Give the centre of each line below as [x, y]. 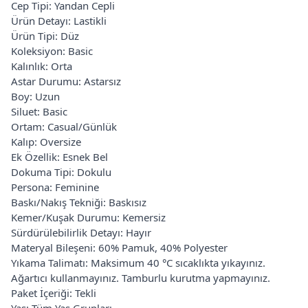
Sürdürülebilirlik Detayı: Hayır [81, 232]
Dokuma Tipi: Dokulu [61, 172]
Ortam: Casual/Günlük [64, 126]
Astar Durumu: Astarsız [66, 81]
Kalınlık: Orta [42, 66]
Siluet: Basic [39, 111]
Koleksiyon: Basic [52, 51]
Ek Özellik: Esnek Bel [59, 156]
